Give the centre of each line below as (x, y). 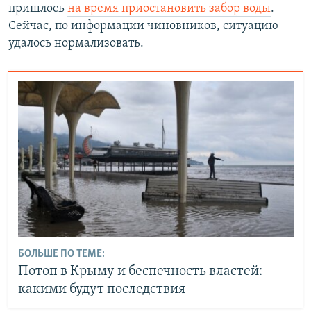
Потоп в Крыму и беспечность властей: (140, 271)
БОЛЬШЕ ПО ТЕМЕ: (61, 254)
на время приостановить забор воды (169, 8)
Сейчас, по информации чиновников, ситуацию (143, 26)
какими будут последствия (101, 289)
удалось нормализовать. (76, 43)
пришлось (38, 8)
